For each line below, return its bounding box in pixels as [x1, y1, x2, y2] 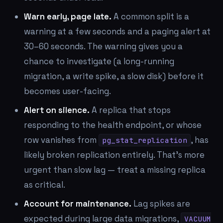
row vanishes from [24, 134, 99, 145]
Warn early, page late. [24, 11, 111, 22]
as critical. [24, 179, 65, 190]
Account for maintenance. [24, 198, 131, 209]
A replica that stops [90, 105, 171, 115]
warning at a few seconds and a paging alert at [24, 26, 211, 37]
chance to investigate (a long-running [24, 56, 174, 67]
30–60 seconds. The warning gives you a [24, 41, 183, 52]
